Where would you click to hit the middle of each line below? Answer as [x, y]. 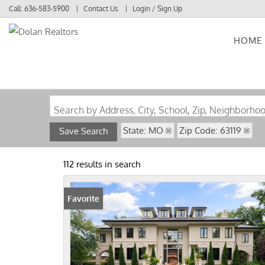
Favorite [83, 198]
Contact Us [101, 9]
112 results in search [102, 164]
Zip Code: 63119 [210, 130]
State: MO [143, 130]
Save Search [83, 131]
